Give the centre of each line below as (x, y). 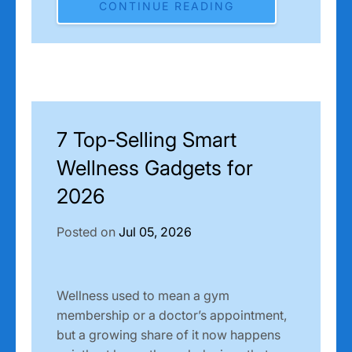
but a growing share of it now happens (169, 334)
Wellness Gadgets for (155, 167)
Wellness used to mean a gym (143, 295)
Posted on (88, 231)
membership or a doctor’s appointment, (172, 315)
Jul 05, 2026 (155, 231)
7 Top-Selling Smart (147, 139)
